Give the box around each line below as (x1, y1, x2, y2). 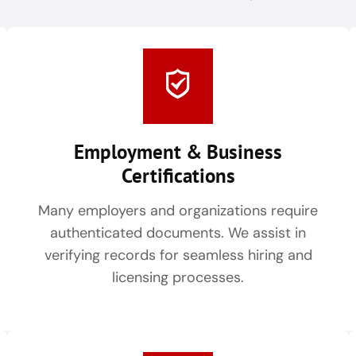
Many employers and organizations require (38, 200, 318, 220)
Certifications (121, 162, 235, 188)
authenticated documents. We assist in (50, 222, 306, 242)
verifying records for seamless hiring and (44, 245, 312, 265)
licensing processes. (112, 267, 244, 287)
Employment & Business (74, 138, 282, 164)
